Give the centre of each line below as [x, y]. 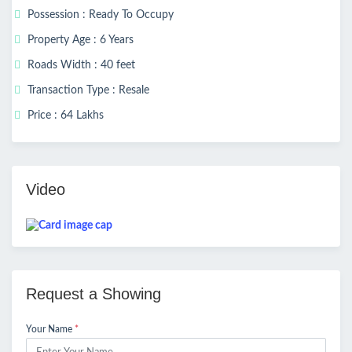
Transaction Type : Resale [87, 91]
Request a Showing [93, 293]
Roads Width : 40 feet [80, 66]
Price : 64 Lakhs [64, 116]
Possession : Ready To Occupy [99, 15]
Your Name [50, 329]
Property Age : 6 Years [79, 40]
